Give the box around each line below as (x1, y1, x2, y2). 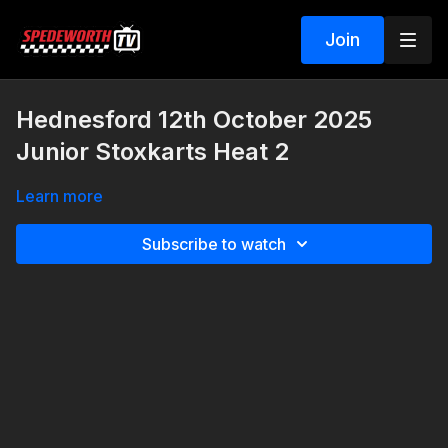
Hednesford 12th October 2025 (16, 105, 372, 134)
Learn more (16, 186, 103, 206)
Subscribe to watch (142, 234, 286, 254)
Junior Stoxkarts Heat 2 (16, 137, 289, 166)
